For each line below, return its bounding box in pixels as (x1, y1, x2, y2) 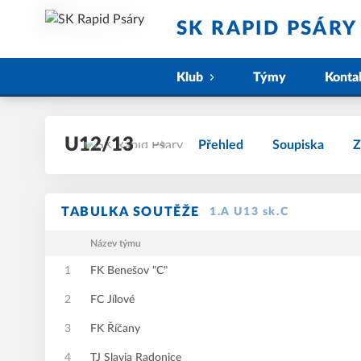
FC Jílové (90, 294, 135, 305)
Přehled (198, 139, 243, 151)
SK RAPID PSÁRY (176, 19, 358, 39)
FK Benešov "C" (90, 265, 168, 276)
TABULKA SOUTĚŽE (61, 205, 200, 218)
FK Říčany (90, 323, 140, 334)
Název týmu (90, 239, 141, 248)
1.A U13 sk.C (210, 206, 289, 218)
